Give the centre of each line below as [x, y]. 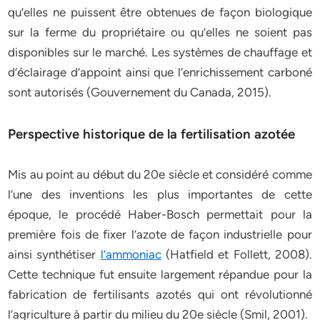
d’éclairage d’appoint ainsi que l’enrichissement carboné [160, 72]
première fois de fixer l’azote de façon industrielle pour [160, 234]
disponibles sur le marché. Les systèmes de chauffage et [160, 52]
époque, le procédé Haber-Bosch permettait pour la [160, 214]
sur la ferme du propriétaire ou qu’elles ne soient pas [160, 32]
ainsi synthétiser [54, 254]
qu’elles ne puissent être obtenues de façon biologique [160, 12]
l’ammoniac [131, 254]
